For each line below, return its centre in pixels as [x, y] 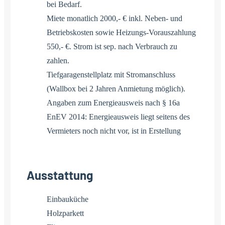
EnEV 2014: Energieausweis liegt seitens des [118, 117]
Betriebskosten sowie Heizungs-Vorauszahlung [121, 32]
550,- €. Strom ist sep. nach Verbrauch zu [112, 46]
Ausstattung [60, 175]
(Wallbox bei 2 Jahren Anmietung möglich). [116, 88]
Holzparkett [65, 213]
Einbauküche [68, 199]
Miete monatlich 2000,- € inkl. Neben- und [115, 18]
